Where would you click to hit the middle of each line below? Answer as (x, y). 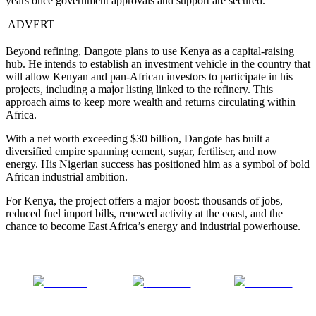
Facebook (60, 296)
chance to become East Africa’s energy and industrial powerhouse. (153, 226)
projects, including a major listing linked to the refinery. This (139, 90)
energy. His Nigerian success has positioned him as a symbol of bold (158, 164)
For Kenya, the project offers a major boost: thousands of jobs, (144, 201)
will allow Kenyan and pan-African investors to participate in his (149, 77)
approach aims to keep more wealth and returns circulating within (151, 102)
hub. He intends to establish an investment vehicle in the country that (158, 64)
